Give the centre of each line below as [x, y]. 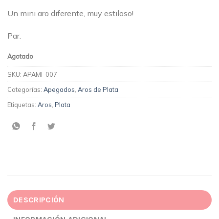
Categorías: [25, 89]
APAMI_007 [40, 74]
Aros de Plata [98, 89]
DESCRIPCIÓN [39, 199]
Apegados [59, 89]
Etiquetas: [22, 104]
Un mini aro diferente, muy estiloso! [70, 13]
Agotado [20, 56]
